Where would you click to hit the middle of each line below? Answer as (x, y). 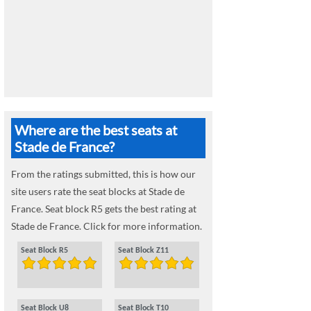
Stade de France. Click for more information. (107, 226)
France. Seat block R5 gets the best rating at (104, 209)
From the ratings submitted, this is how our (103, 174)
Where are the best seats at (96, 130)
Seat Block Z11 (143, 251)
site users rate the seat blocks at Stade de (98, 191)
